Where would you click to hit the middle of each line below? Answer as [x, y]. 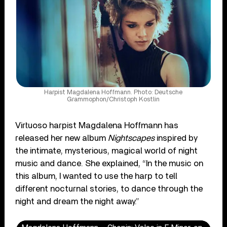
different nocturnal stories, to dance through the [109, 188]
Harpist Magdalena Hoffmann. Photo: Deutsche [113, 92]
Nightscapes [131, 138]
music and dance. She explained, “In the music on [109, 163]
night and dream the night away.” [78, 201]
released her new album [62, 138]
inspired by [176, 138]
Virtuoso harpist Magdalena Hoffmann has [97, 125]
